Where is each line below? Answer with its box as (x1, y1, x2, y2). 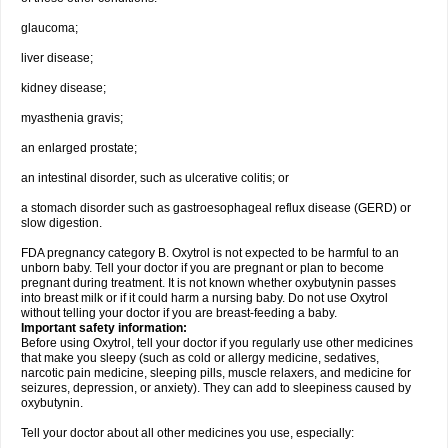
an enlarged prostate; (21, 141, 137, 155)
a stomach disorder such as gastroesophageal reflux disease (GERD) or (21, 201, 411, 215)
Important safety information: (21, 321, 190, 335)
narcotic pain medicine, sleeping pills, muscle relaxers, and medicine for (21, 366, 411, 380)
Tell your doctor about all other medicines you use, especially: (21, 426, 354, 440)
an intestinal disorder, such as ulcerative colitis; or (21, 171, 289, 185)
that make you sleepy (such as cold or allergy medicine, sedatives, (21, 351, 379, 365)
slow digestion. (21, 216, 102, 230)
